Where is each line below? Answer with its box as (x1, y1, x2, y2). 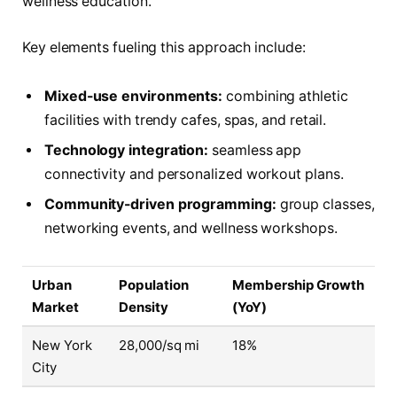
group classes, (276, 196, 375, 214)
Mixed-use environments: (44, 88, 223, 105)
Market (32, 299, 79, 316)
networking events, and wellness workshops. (44, 220, 338, 237)
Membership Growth (232, 276, 364, 294)
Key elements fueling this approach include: (22, 38, 306, 56)
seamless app (208, 142, 302, 160)
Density (119, 299, 168, 316)
